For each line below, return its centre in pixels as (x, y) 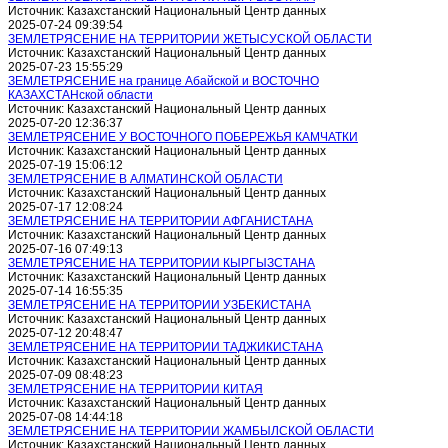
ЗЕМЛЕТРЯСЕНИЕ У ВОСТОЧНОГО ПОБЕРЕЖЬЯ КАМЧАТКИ (183, 137)
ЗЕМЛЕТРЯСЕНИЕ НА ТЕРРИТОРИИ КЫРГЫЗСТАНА (161, 263)
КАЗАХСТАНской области (80, 95)
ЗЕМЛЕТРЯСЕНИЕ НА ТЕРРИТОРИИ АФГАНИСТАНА (160, 221)
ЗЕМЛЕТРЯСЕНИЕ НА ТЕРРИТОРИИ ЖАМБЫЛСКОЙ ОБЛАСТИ (191, 431)
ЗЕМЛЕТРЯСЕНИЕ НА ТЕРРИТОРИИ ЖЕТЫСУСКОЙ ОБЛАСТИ (190, 39)
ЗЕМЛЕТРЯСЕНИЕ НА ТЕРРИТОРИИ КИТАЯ (135, 389)
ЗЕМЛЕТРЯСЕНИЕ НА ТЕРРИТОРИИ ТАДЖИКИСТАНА (165, 347)
